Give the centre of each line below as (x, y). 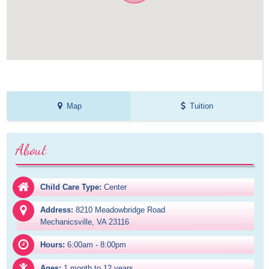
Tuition (202, 106)
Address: (57, 210)
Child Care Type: (71, 187)
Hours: (53, 245)
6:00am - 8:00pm (97, 245)
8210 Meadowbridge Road (121, 210)
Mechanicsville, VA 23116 (85, 222)
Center (116, 187)
